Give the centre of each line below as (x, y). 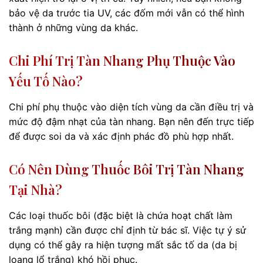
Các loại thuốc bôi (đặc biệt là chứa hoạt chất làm (121, 216)
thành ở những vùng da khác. (73, 28)
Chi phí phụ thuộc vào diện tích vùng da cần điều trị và (131, 107)
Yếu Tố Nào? (46, 81)
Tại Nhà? (36, 190)
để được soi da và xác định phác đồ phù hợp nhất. (121, 136)
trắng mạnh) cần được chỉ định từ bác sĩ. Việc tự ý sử (127, 230)
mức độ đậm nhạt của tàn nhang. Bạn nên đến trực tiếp (131, 122)
